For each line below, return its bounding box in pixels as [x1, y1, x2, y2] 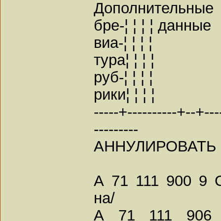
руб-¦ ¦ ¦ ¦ [94, 68, 153, 85]
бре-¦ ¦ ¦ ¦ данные [94, 16, 211, 34]
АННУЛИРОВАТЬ [94, 137, 216, 154]
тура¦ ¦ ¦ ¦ [94, 51, 154, 68]
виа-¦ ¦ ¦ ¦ [94, 34, 152, 51]
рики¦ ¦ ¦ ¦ [94, 85, 155, 103]
